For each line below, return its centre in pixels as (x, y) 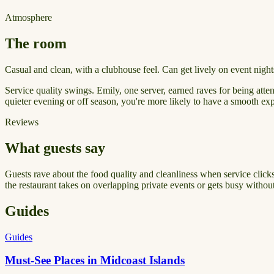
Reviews (22, 122)
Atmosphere (28, 18)
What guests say (55, 148)
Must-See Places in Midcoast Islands (95, 261)
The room (36, 44)
